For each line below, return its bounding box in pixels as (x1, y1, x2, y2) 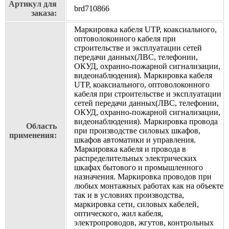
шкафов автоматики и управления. (74, 135, 196, 145)
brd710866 (74, 4, 109, 13)
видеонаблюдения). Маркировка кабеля (74, 71, 212, 80)
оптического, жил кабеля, (74, 209, 163, 218)
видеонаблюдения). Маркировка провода (74, 117, 218, 126)
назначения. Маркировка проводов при (74, 172, 212, 181)
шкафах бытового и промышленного (74, 163, 203, 172)
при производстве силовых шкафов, (74, 126, 200, 135)
